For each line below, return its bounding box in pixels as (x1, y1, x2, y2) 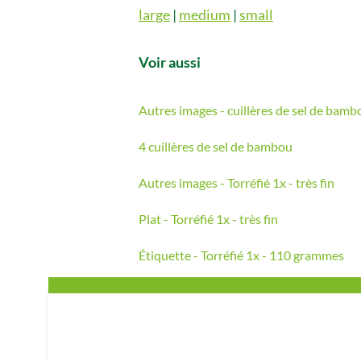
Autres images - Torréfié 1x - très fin (139, 174, 334, 190)
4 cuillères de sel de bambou (139, 138, 293, 154)
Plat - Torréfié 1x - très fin (139, 210, 278, 226)
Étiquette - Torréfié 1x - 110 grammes (139, 247, 344, 263)
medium (179, 5, 230, 23)
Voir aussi (139, 52, 201, 71)
